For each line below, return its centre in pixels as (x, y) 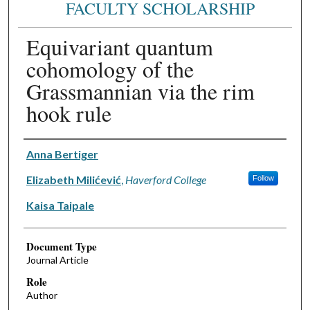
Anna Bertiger (62, 154)
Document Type (61, 246)
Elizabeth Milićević (73, 179)
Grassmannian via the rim (140, 91)
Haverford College (165, 179)
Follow (263, 177)
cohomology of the (110, 69)
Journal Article (57, 259)
